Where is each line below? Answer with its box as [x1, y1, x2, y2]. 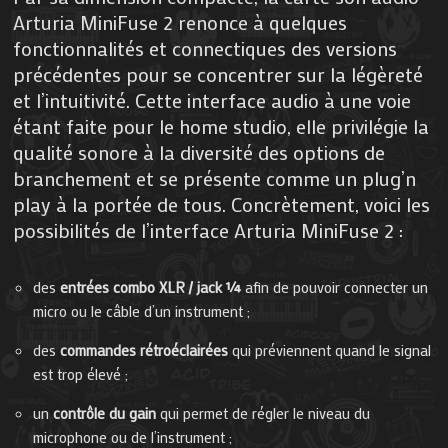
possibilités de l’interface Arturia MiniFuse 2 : [13, 217, 404, 244]
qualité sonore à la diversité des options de [13, 139, 386, 166]
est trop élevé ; [33, 364, 129, 385]
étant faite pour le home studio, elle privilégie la [13, 113, 430, 140]
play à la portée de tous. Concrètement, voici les [13, 191, 431, 218]
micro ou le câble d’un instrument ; [33, 301, 251, 322]
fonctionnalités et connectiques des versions [13, 35, 398, 62]
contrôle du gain [53, 403, 157, 424]
